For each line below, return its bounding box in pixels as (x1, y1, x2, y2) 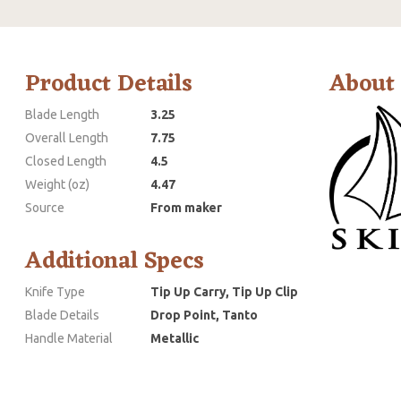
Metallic (150, 331, 199, 346)
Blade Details (25, 308, 99, 323)
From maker (150, 200, 222, 216)
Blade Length (25, 107, 99, 123)
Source (25, 200, 64, 216)
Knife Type (25, 285, 85, 300)
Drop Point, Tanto (150, 308, 258, 323)
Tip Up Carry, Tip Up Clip (150, 285, 298, 300)
